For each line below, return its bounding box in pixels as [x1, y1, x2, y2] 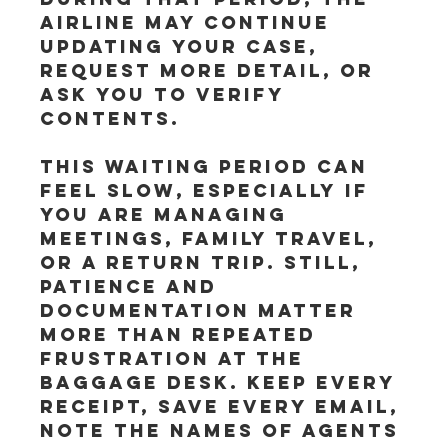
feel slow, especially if [40, 179, 378, 202]
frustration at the [40, 347, 313, 370]
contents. [40, 107, 181, 130]
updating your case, [40, 35, 327, 58]
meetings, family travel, [40, 227, 386, 250]
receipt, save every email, [40, 395, 408, 418]
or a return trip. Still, [40, 251, 370, 274]
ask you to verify [40, 83, 294, 106]
